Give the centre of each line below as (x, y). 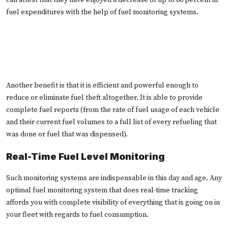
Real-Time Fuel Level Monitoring (85, 156)
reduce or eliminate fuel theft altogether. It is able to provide (104, 97)
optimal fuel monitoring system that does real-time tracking (102, 190)
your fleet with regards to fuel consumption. (77, 215)
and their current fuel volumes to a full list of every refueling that (111, 122)
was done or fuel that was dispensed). (67, 134)
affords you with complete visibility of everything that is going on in (113, 202)
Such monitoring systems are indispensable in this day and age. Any (114, 178)
